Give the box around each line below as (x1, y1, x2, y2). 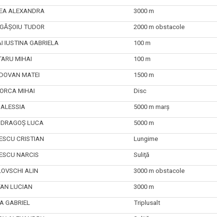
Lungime (133, 135, 158, 142)
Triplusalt (133, 199, 160, 206)
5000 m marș (133, 103, 170, 110)
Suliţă (133, 151, 149, 158)
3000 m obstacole (133, 167, 185, 174)
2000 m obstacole (133, 23, 185, 31)
